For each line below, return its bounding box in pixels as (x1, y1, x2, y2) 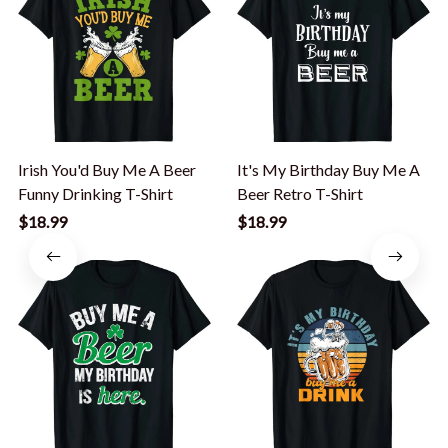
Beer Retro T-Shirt (237, 183, 363, 203)
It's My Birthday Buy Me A (237, 159, 420, 179)
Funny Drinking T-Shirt (18, 183, 173, 203)
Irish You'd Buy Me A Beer (18, 159, 196, 179)
